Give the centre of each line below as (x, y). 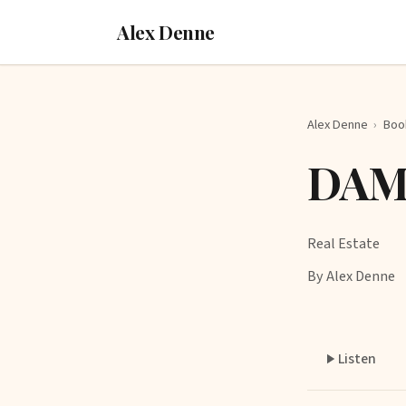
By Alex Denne (351, 275)
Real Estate (343, 243)
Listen (357, 359)
